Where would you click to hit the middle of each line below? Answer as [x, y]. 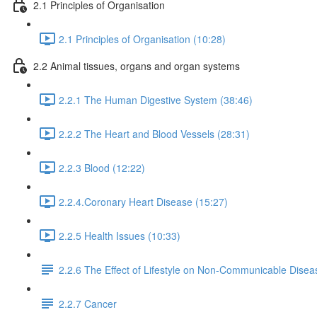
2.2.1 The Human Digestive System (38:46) [156, 99]
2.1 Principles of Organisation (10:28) [142, 39]
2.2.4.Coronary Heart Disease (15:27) [143, 201]
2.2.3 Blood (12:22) [102, 167]
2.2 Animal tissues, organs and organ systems [137, 65]
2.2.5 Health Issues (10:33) [120, 235]
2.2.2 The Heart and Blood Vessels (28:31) [154, 133]
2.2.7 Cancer [88, 303]
